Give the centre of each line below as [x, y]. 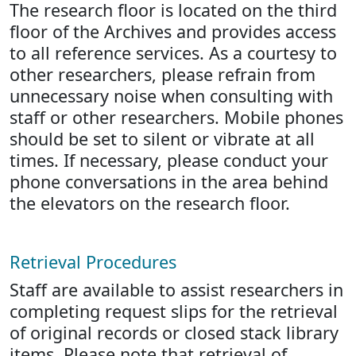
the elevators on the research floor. [150, 203]
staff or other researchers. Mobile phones [176, 117]
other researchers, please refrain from [163, 74]
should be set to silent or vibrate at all [162, 139]
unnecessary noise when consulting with [171, 96]
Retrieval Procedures [93, 262]
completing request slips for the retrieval [174, 311]
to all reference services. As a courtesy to [173, 53]
